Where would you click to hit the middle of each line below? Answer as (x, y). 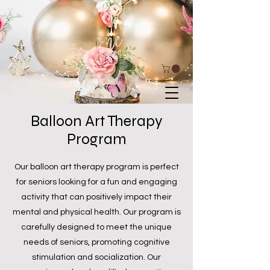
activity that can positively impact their (96, 197)
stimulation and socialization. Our (96, 257)
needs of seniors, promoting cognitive (96, 242)
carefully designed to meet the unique (96, 227)
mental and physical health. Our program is (96, 212)
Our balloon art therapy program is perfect (96, 167)
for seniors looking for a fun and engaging (96, 182)
